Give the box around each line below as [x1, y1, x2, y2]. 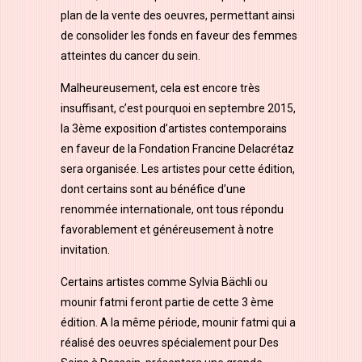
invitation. [61, 242, 110, 256]
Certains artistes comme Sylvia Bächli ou [61, 275, 267, 288]
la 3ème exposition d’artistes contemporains [61, 121, 287, 135]
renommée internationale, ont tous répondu [61, 202, 284, 216]
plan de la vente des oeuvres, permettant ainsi [61, 8, 295, 22]
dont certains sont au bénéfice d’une [61, 182, 246, 196]
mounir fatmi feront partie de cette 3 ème [61, 295, 274, 309]
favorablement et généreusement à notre [61, 222, 274, 236]
